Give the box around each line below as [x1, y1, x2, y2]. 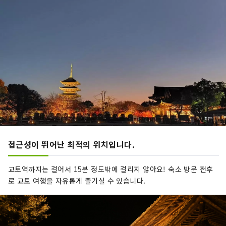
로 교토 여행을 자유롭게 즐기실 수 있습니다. [8, 176, 146, 186]
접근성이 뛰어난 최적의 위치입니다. [8, 138, 135, 151]
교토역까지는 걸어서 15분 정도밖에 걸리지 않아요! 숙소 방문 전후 [8, 164, 213, 175]
